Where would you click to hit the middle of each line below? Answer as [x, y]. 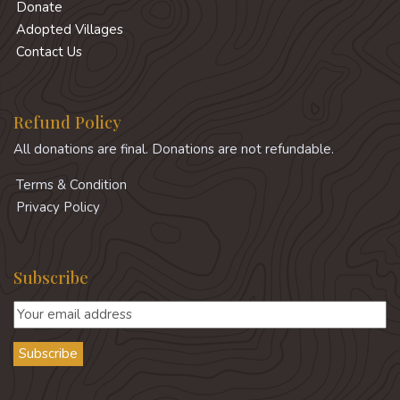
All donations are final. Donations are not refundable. [174, 150]
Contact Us [49, 51]
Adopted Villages [70, 29]
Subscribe [51, 278]
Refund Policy [67, 121]
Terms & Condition [71, 185]
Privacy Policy [58, 208]
